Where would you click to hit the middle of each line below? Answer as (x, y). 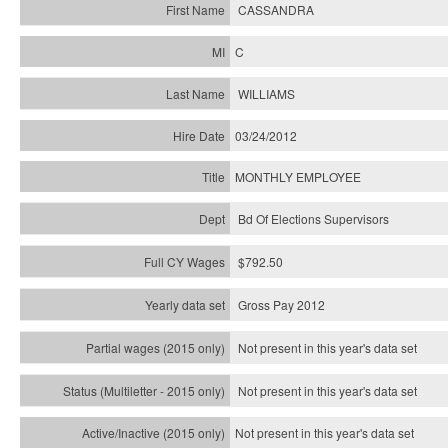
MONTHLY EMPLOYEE (298, 176)
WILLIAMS (266, 93)
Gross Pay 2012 (281, 304)
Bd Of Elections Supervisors (313, 218)
